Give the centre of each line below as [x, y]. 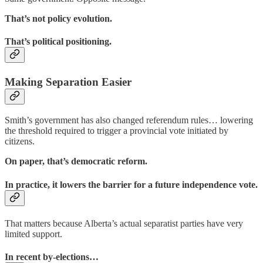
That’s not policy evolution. [58, 19]
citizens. [20, 141]
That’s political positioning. [58, 42]
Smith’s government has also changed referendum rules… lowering [129, 120]
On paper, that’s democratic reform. [76, 161]
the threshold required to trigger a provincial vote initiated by [117, 131]
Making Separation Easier [68, 82]
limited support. [33, 234]
